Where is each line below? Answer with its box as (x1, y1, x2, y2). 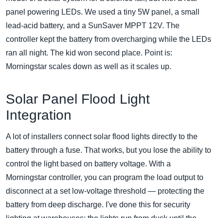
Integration (6, 108, 72, 123)
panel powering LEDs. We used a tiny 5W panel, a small (6, 8, 200, 17)
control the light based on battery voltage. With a (6, 160, 171, 168)
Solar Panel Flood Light (6, 91, 150, 107)
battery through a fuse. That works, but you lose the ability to (6, 146, 211, 155)
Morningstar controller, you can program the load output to (6, 173, 203, 182)
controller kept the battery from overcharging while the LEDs (6, 35, 211, 44)
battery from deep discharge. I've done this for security (6, 200, 190, 209)
